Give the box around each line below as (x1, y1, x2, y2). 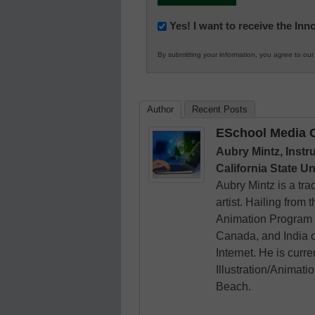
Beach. (216, 281, 251, 293)
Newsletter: (157, 18, 217, 31)
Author (147, 104, 174, 115)
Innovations (157, 35, 220, 48)
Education (157, 86, 212, 98)
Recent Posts (192, 104, 247, 115)
